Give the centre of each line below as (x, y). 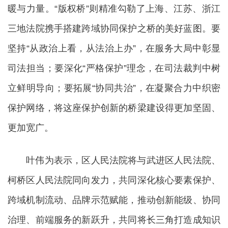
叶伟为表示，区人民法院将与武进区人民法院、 (114, 161)
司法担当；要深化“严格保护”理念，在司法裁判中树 (114, 68)
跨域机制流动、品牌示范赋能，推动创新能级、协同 (114, 200)
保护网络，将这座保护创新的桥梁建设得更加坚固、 (114, 108)
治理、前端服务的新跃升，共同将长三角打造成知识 (114, 220)
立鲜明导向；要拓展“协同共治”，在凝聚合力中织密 (114, 88)
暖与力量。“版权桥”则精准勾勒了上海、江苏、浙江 (114, 9)
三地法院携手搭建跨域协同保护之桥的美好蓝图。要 (114, 29)
